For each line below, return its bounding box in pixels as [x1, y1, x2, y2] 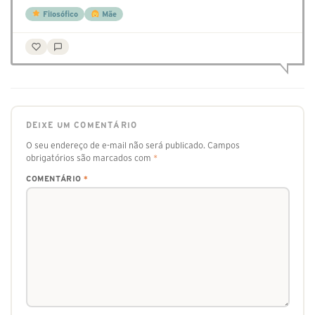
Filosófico [40, 10, 78, 19]
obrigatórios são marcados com [25, 153, 153, 162]
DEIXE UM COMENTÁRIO [25, 120, 138, 129]
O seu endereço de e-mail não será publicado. [25, 140, 205, 150]
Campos [207, 140, 240, 150]
